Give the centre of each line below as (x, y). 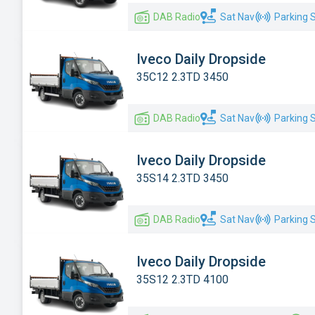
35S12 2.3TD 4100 (182, 279)
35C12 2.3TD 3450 (182, 77)
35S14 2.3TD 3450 (182, 178)
